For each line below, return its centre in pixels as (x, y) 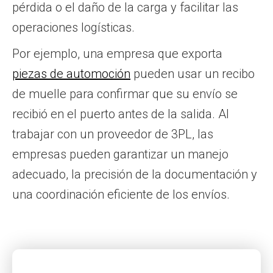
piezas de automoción (71, 74)
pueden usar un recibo (193, 74)
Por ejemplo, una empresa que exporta (117, 54)
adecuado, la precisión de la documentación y (135, 174)
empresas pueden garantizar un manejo (120, 154)
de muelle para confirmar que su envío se (125, 94)
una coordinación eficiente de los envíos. (121, 194)
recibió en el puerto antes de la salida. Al (121, 114)
